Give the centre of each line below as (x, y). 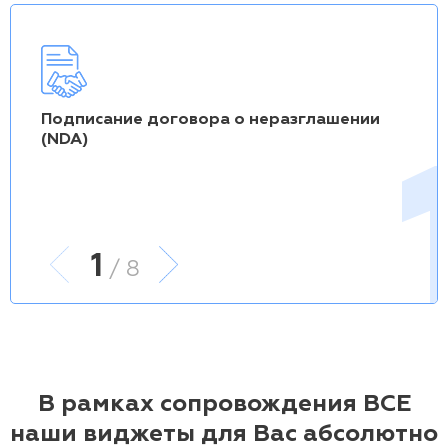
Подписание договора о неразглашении (210, 120)
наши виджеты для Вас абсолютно (224, 434)
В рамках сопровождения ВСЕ (224, 404)
